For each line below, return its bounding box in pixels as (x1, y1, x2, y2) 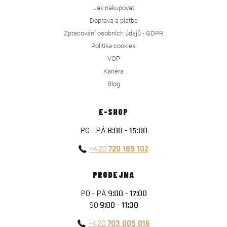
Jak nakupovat (93, 4, 134, 12)
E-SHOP (98, 106, 129, 117)
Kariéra (103, 67, 124, 75)
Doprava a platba (89, 17, 138, 24)
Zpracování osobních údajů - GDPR (64, 29, 163, 37)
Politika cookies (91, 42, 136, 50)
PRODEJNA (93, 169, 134, 179)
